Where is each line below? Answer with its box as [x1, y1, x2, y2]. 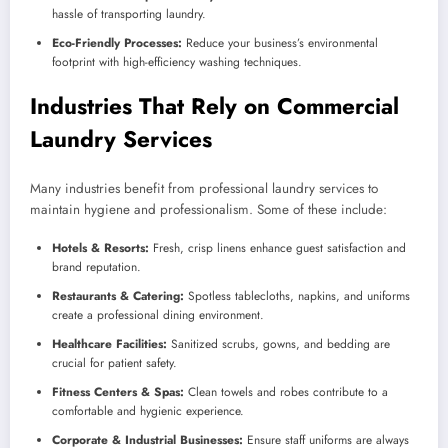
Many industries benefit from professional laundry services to [30, 179, 378, 199]
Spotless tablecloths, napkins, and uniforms [184, 287, 410, 306]
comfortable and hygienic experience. [52, 402, 244, 421]
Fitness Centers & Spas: [52, 383, 184, 402]
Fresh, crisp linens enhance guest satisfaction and [149, 239, 406, 258]
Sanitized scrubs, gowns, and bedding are [167, 335, 390, 354]
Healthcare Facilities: [52, 335, 167, 354]
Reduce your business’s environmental [182, 33, 378, 52]
